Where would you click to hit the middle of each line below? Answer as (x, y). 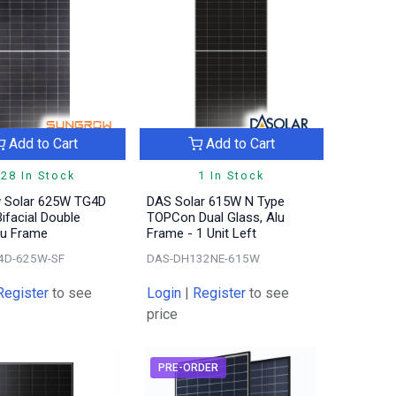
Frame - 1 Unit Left (202, 233)
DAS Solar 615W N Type (216, 201)
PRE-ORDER (189, 367)
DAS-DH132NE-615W (204, 258)
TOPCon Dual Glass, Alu (216, 217)
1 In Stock (232, 175)
